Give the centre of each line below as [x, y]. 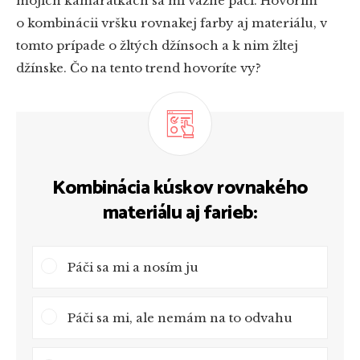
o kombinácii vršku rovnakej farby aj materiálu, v [172, 22]
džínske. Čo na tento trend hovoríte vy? [139, 67]
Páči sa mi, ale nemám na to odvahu [180, 317]
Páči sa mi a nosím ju [133, 267]
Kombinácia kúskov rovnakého [180, 188]
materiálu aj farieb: [180, 213]
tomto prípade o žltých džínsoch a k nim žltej [157, 45]
